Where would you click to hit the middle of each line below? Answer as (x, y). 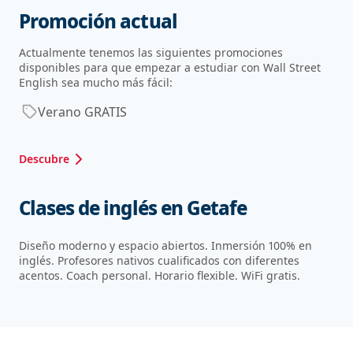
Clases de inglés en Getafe (133, 207)
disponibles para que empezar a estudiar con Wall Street (170, 67)
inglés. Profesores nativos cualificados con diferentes (159, 260)
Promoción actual (98, 20)
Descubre (44, 158)
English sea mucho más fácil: (96, 82)
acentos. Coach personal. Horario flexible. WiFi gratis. (160, 275)
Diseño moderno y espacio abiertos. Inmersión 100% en (165, 245)
